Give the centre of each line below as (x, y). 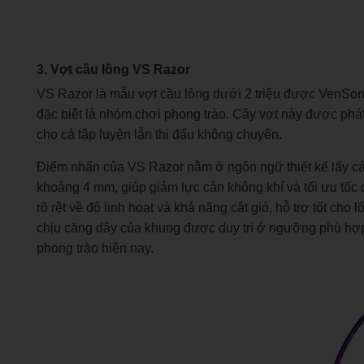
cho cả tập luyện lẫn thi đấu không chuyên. (159, 134)
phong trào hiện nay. (95, 248)
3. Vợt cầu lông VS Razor (113, 69)
